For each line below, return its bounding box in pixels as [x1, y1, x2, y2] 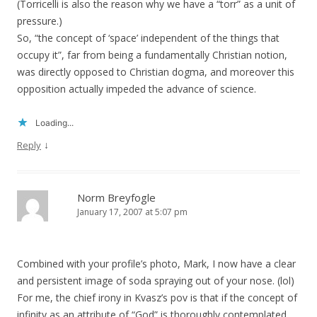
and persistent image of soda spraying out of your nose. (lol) [17, 274, 294, 288]
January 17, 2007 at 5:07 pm [77, 206, 188, 219]
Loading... [35, 117, 74, 129]
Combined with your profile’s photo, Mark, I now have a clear [17, 257, 296, 271]
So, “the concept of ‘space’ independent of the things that [17, 31, 279, 45]
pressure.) [17, 14, 62, 28]
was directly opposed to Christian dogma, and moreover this [17, 65, 294, 79]
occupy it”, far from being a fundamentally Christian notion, [17, 48, 287, 62]
